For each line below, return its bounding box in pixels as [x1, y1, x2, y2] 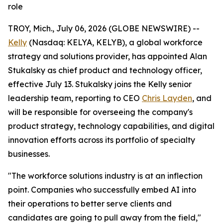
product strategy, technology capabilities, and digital [8, 121, 215, 131]
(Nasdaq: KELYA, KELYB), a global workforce [27, 37, 203, 47]
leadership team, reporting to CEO [8, 93, 142, 103]
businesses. [8, 149, 50, 159]
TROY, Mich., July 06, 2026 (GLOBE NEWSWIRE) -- [8, 23, 200, 33]
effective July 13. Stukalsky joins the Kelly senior [8, 79, 192, 89]
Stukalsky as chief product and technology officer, [8, 65, 202, 75]
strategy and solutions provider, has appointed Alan [8, 51, 207, 61]
